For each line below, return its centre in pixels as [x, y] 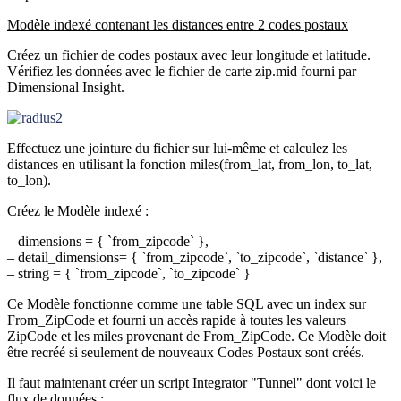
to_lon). [29, 180]
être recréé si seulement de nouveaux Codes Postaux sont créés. [186, 352]
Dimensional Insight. [66, 87]
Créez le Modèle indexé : [78, 210]
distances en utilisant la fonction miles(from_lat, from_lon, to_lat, [190, 164]
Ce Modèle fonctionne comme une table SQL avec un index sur [187, 303]
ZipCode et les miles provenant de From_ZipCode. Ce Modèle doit [196, 336]
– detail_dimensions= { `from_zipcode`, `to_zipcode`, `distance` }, [195, 257]
